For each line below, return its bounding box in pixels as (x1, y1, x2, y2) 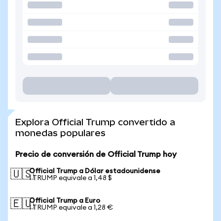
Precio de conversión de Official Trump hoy (15, 150, 177, 158)
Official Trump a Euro (29, 197, 100, 204)
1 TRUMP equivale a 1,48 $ (29, 175, 112, 182)
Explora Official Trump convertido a (15, 117, 175, 127)
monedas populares (15, 128, 106, 138)
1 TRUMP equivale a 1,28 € (29, 204, 113, 211)
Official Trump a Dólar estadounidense (29, 168, 160, 175)
